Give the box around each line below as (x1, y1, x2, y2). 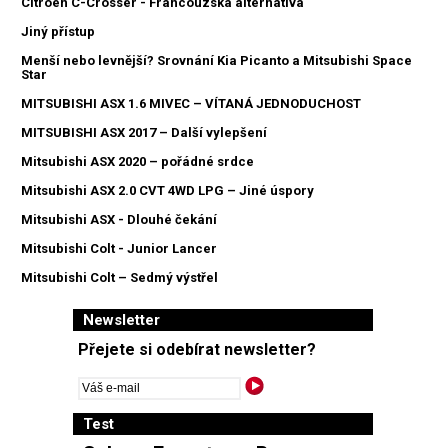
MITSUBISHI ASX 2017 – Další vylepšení (21, 124, 267, 140)
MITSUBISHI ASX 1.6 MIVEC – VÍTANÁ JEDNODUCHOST (21, 95, 361, 111)
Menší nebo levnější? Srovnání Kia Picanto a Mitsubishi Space (21, 52, 412, 68)
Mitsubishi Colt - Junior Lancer (21, 240, 217, 256)
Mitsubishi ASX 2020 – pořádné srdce (21, 153, 254, 169)
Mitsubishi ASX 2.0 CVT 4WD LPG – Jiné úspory (21, 182, 314, 198)
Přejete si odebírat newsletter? (78, 340, 316, 360)
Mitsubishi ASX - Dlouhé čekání (21, 211, 217, 227)
